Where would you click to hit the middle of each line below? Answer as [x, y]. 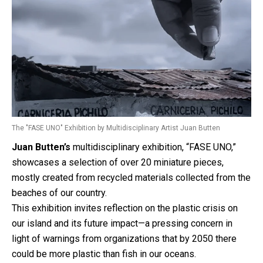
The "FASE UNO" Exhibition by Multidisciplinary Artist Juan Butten [116, 128]
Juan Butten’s [42, 147]
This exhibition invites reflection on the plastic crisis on [125, 208]
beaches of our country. [59, 193]
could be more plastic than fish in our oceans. [104, 254]
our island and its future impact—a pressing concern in [122, 223]
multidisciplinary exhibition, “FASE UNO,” [154, 147]
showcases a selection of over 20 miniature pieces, [118, 162]
